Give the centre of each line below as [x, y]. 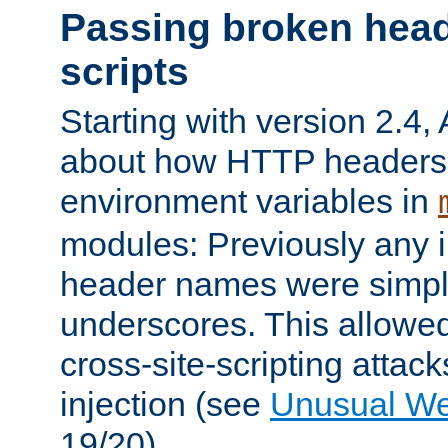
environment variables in [249, 200]
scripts [124, 72]
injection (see [165, 403]
